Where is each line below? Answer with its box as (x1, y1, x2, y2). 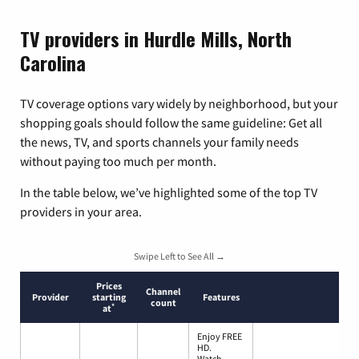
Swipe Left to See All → (134, 250, 225, 263)
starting (91, 291, 126, 304)
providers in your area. (20, 204, 142, 220)
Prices (95, 280, 122, 292)
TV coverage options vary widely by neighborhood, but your (20, 95, 338, 112)
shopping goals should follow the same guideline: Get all (20, 115, 322, 131)
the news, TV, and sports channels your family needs (20, 134, 299, 151)
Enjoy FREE (197, 330, 242, 343)
